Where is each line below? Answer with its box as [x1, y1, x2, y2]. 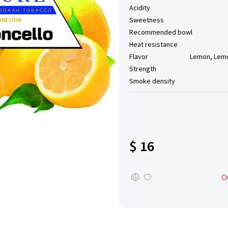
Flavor [129, 52, 148, 61]
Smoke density [129, 76, 175, 85]
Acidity [129, 3, 150, 12]
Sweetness [129, 15, 164, 24]
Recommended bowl [129, 27, 192, 37]
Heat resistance [129, 40, 178, 49]
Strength [129, 64, 156, 73]
